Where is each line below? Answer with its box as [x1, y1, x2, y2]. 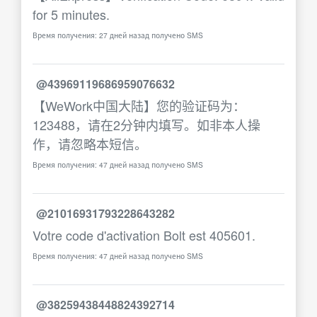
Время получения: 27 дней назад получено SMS [33, 30, 203, 40]
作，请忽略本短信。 [33, 134, 147, 153]
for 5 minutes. [33, 5, 110, 23]
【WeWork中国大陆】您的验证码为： [33, 96, 246, 115]
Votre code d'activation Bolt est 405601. [33, 226, 255, 244]
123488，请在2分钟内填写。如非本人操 [33, 115, 260, 134]
